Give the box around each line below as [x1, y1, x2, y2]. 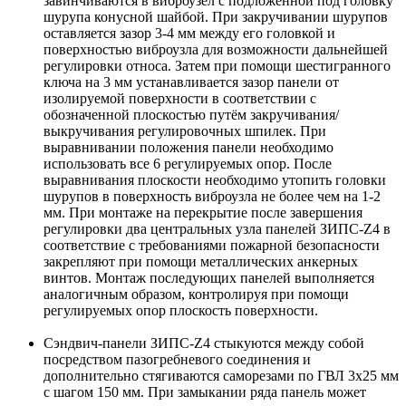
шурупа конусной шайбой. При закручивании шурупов [43, 9, 388, 25]
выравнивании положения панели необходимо [43, 140, 333, 156]
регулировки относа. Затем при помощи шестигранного [43, 58, 391, 74]
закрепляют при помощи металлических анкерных [43, 254, 358, 270]
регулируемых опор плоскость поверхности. [43, 303, 318, 319]
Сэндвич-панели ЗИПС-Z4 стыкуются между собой [43, 335, 364, 352]
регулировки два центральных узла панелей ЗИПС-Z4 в [43, 221, 391, 237]
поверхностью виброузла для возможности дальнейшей [43, 42, 388, 58]
